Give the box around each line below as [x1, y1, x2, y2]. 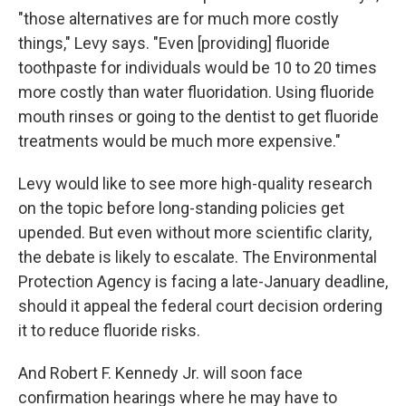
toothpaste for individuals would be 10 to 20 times [18, 58, 377, 77]
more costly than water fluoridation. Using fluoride [18, 82, 374, 101]
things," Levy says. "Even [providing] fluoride [18, 34, 330, 53]
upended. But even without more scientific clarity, [18, 223, 372, 242]
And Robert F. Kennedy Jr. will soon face [18, 363, 303, 382]
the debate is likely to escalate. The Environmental [18, 247, 377, 266]
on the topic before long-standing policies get [18, 198, 344, 217]
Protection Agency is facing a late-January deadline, [18, 272, 388, 291]
